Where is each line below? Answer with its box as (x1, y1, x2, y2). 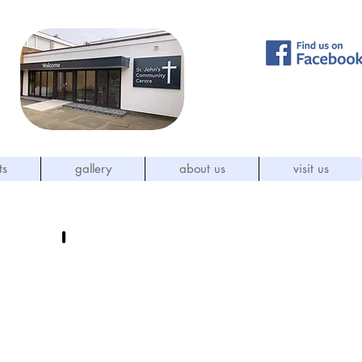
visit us (293, 161, 329, 176)
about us (179, 161, 225, 176)
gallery (74, 161, 112, 176)
